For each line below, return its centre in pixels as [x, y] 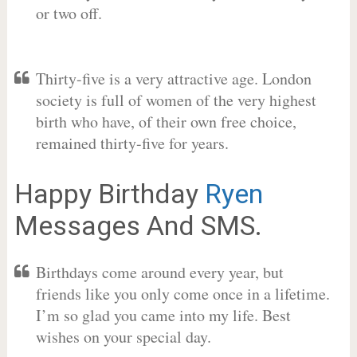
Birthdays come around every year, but [159, 272]
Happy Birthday [109, 194]
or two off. [69, 13]
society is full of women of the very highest [176, 100]
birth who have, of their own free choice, [166, 122]
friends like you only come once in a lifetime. [182, 294]
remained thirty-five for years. [132, 143]
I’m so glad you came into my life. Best [163, 315]
